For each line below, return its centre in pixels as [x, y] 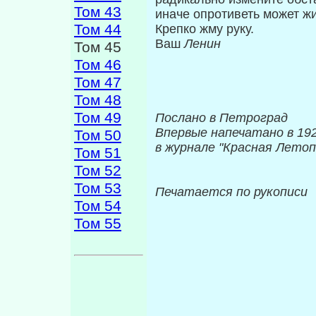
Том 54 [98, 206]
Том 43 [98, 12]
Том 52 [98, 171]
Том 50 [98, 135]
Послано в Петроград [221, 118]
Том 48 [98, 100]
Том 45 [100, 47]
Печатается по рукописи [231, 192]
